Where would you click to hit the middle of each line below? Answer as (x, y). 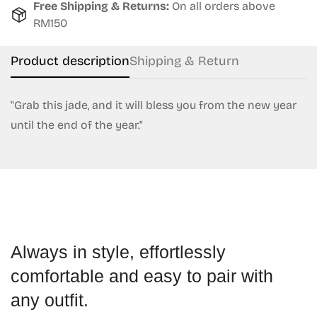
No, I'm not (122, 30)
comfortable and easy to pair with (142, 276)
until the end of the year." (77, 125)
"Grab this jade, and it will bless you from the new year (154, 105)
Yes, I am (201, 30)
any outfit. (50, 300)
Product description (70, 61)
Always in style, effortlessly (118, 252)
